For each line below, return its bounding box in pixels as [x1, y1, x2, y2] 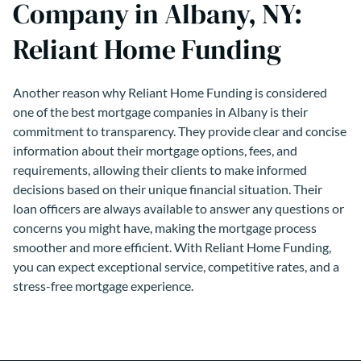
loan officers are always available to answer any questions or [13, 200, 344, 216]
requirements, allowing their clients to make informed [13, 161, 307, 177]
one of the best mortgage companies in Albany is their [13, 103, 308, 119]
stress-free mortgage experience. [13, 277, 193, 293]
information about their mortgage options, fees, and [13, 142, 297, 158]
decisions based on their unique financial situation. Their [13, 180, 322, 197]
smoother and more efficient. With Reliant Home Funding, [13, 239, 331, 255]
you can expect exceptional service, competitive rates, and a [13, 258, 339, 274]
